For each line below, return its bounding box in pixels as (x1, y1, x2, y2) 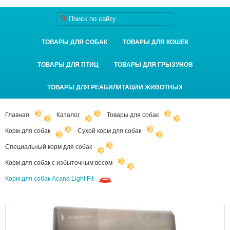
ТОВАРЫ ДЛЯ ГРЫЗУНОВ (113, 61, 193, 68)
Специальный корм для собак (5, 143, 92, 150)
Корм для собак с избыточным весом (5, 159, 112, 166)
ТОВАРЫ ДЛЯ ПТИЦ (37, 61, 99, 68)
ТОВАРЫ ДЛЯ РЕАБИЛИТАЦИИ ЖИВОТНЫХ (47, 84, 183, 91)
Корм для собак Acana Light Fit (5, 175, 93, 182)
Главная (5, 111, 29, 119)
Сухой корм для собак (78, 127, 141, 135)
